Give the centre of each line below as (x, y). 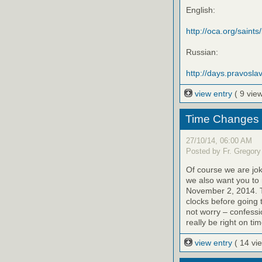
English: (201, 10)
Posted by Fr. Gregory (223, 151)
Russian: (202, 52)
